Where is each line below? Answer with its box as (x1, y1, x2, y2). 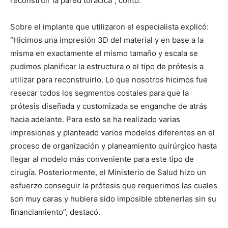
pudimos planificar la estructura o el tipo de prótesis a (10, 62, 204, 71)
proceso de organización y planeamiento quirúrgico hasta (10, 141, 217, 151)
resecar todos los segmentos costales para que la (10, 88, 189, 98)
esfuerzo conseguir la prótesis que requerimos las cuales (10, 181, 217, 190)
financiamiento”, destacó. (10, 207, 100, 217)
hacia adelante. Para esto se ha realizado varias (10, 115, 180, 124)
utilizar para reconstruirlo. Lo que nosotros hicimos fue (10, 75, 208, 84)
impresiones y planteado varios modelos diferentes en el (10, 128, 215, 137)
